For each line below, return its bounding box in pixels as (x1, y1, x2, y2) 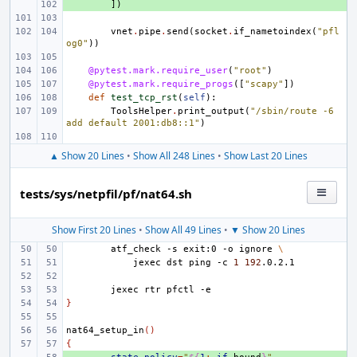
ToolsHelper (111, 106, 172, 116)
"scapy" (245, 79, 284, 89)
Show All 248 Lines (133, 149, 215, 163)
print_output (178, 106, 245, 116)
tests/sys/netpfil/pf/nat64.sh (20, 186, 192, 202)
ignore (239, 244, 273, 254)
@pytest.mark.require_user (88, 65, 228, 76)
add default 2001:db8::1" (66, 118, 200, 128)
